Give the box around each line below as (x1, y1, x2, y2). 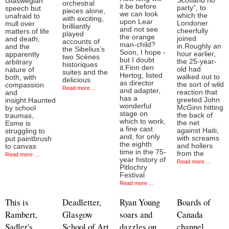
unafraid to (5, 12, 40, 20)
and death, (5, 35, 40, 43)
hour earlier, (177, 50, 216, 58)
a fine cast (120, 125, 153, 133)
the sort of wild (177, 81, 224, 89)
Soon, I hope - (120, 49, 166, 57)
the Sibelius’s (62, 45, 105, 54)
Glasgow (62, 208, 93, 220)
